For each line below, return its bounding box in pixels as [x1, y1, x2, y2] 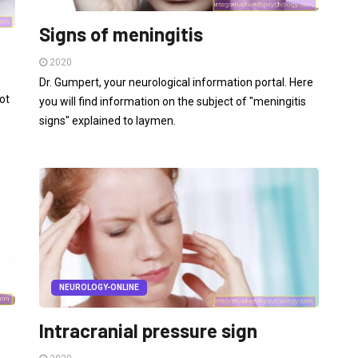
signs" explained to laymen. [39, 113, 176, 127]
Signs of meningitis [39, 22, 203, 46]
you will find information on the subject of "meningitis [39, 94, 306, 108]
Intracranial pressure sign [39, 319, 257, 343]
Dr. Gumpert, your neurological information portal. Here [39, 75, 313, 89]
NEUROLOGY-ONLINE [59, 283, 139, 292]
